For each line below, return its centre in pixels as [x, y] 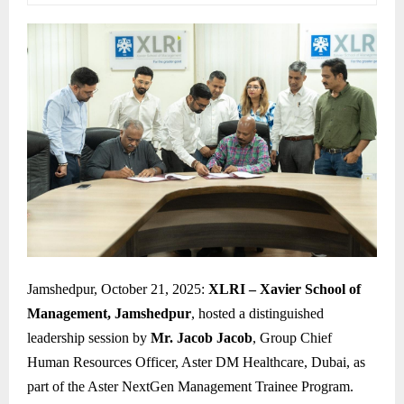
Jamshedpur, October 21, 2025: [118, 289]
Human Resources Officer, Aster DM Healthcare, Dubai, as [196, 363]
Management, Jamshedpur [109, 314]
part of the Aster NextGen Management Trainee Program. [190, 387]
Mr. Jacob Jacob [202, 338]
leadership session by [89, 338]
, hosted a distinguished [257, 314]
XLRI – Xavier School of [285, 289]
